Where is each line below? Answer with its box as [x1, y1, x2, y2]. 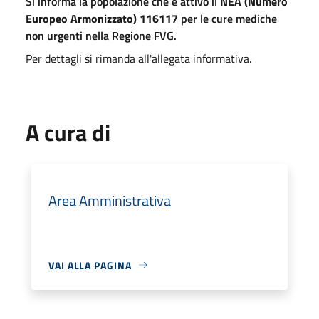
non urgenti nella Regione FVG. [26, 26, 177, 44]
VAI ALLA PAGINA [48, 257, 132, 273]
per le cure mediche [178, 9, 277, 27]
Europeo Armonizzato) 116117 [26, 9, 178, 27]
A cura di [26, 115, 110, 150]
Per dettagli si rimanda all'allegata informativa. [26, 49, 251, 67]
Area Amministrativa [48, 189, 171, 211]
